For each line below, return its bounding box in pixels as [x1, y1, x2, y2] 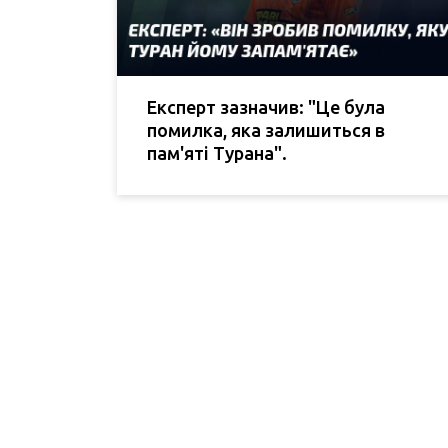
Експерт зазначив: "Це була [147, 97, 385, 118]
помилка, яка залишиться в [147, 120, 385, 141]
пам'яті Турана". [147, 143, 287, 164]
